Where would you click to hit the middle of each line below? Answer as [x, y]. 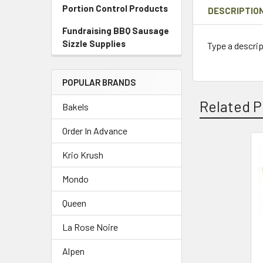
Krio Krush [83, 155]
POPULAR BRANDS [99, 82]
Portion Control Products [115, 8]
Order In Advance [95, 131]
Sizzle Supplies [94, 43]
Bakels [75, 107]
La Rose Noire [90, 227]
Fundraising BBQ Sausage [116, 31]
